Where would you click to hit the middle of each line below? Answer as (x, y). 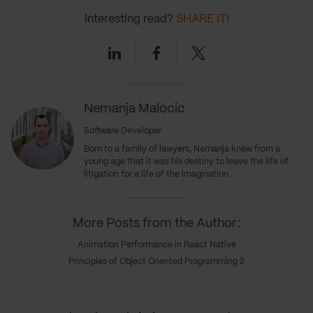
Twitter (213, 45)
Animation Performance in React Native (156, 245)
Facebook (182, 45)
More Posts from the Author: (156, 224)
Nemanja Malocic (134, 109)
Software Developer (123, 131)
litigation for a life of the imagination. (157, 175)
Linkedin (134, 45)
